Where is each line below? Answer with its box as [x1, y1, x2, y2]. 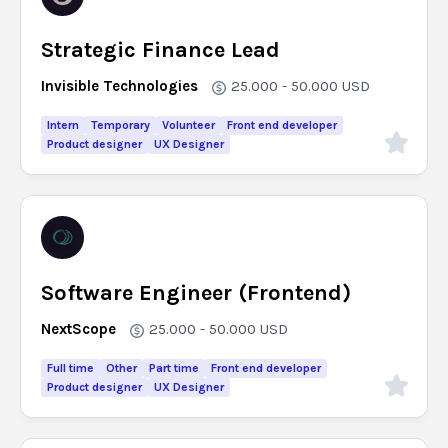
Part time [149, 361, 199, 375]
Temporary [91, 118, 150, 132]
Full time [47, 361, 94, 375]
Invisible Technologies [41, 77, 198, 95]
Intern [47, 118, 79, 132]
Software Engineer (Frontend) [41, 280, 351, 306]
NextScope [41, 320, 116, 338]
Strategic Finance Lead [41, 37, 280, 63]
